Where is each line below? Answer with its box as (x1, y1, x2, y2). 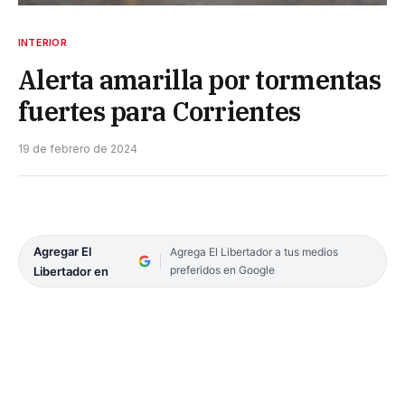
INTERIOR (18, 35, 67, 49)
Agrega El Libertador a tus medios (169, 244, 338, 259)
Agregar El (33, 243, 91, 259)
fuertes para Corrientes (18, 93, 301, 128)
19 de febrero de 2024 (18, 141, 137, 155)
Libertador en (33, 263, 108, 278)
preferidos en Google (169, 262, 275, 277)
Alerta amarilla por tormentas (18, 61, 381, 97)
